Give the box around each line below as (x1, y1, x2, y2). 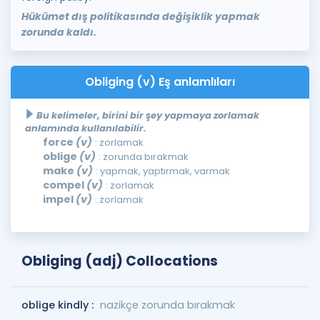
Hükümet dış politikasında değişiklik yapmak (21, 9, 260, 24)
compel (43, 178, 86, 192)
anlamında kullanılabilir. (25, 121, 146, 135)
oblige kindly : (21, 298, 96, 312)
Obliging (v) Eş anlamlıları (85, 74, 235, 90)
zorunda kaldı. (21, 25, 96, 39)
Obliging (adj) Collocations (21, 251, 218, 271)
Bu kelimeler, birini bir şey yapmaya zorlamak (36, 109, 259, 122)
